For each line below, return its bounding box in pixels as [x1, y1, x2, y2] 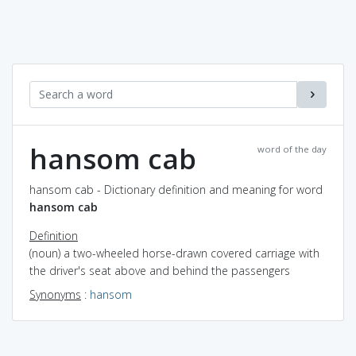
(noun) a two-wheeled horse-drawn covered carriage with [29, 245, 319, 261]
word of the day [257, 142, 327, 155]
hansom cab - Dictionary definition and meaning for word [29, 181, 323, 197]
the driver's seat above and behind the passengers [29, 262, 290, 278]
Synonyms [29, 286, 81, 302]
